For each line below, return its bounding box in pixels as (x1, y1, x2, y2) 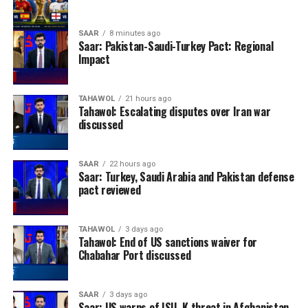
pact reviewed (78, 181, 141, 198)
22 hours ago (109, 159, 155, 168)
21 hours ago (124, 94, 171, 103)
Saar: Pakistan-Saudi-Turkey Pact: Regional (78, 38, 274, 54)
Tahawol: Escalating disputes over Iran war (78, 103, 271, 120)
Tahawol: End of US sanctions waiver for (78, 234, 258, 250)
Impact (78, 51, 110, 67)
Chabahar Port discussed (78, 247, 191, 263)
